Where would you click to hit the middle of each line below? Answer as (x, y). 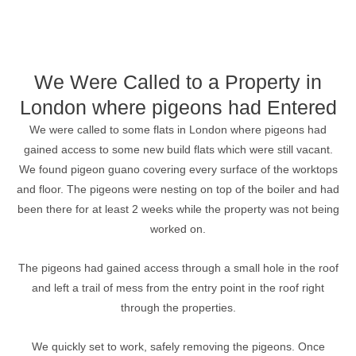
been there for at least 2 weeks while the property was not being (178, 210)
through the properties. (178, 308)
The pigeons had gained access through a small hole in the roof (178, 268)
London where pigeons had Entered (178, 108)
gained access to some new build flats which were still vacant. (178, 150)
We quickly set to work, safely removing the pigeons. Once (178, 346)
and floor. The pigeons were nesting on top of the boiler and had (178, 190)
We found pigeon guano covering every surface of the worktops (178, 170)
